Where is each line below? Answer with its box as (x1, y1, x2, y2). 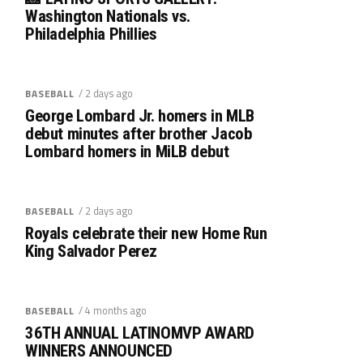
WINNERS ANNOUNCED (25, 340, 173, 361)
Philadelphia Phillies (25, 23, 157, 44)
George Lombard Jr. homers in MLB (25, 105, 254, 126)
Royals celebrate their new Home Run (25, 223, 267, 243)
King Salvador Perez (25, 241, 157, 261)
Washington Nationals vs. (25, 6, 191, 26)
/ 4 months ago (78, 301, 147, 318)
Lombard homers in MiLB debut (25, 141, 229, 161)
